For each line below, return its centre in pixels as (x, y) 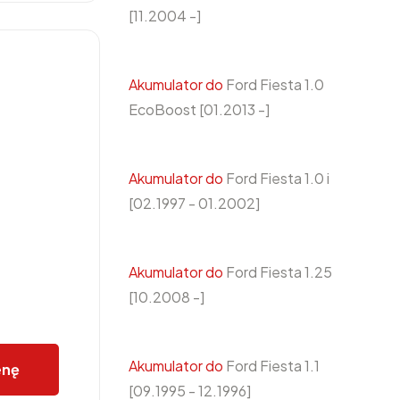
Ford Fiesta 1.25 (278, 272)
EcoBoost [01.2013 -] (199, 109)
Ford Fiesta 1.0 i (276, 178)
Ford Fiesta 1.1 (271, 366)
